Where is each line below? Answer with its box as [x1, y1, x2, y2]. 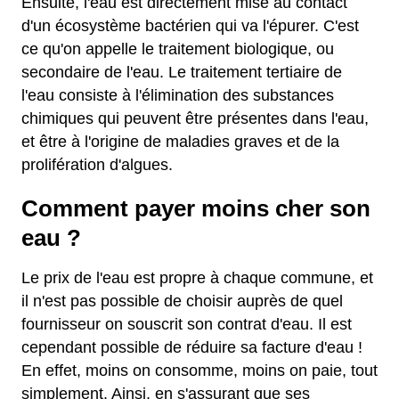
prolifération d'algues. [21, 156, 173, 174]
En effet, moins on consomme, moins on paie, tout [21, 362, 378, 379]
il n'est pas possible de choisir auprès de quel [21, 292, 343, 310]
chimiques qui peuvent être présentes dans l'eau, [21, 110, 369, 127]
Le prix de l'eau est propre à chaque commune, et [21, 269, 373, 287]
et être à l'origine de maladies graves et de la [21, 133, 339, 151]
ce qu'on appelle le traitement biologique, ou [21, 40, 334, 58]
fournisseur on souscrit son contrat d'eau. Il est [21, 315, 352, 333]
